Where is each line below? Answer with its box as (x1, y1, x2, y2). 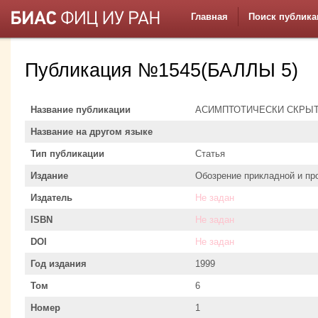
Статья (195, 148, 225, 159)
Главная (191, 11, 228, 22)
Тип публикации (31, 148, 104, 159)
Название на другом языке (31, 126, 153, 137)
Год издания (31, 258, 87, 269)
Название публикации (31, 104, 131, 115)
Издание (31, 170, 68, 181)
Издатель (31, 192, 72, 203)
